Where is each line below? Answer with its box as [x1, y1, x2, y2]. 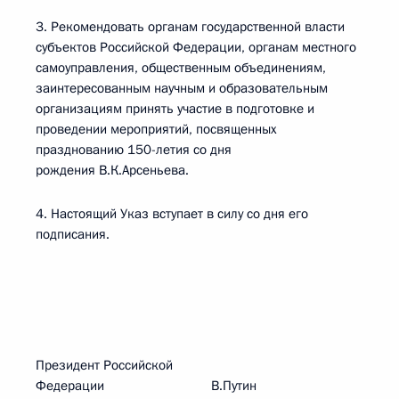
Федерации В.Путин [36, 377, 256, 395]
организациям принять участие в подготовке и [36, 100, 314, 118]
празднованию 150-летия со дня [36, 141, 232, 159]
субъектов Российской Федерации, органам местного [36, 38, 356, 56]
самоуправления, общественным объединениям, [36, 59, 326, 77]
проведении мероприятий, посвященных [36, 120, 277, 138]
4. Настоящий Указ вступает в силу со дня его [36, 205, 308, 223]
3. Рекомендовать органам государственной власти [36, 18, 345, 36]
